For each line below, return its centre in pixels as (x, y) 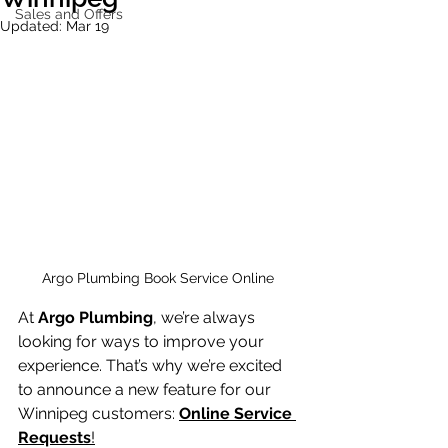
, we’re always (206, 318)
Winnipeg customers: (98, 414)
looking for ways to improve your (143, 342)
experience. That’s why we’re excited (152, 366)
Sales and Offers (69, 14)
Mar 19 (87, 26)
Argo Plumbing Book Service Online (160, 278)
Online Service (237, 414)
